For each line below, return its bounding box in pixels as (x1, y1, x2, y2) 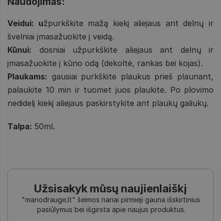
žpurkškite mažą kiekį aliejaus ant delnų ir (43, 18, 214, 28)
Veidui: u (7, 18, 43, 28)
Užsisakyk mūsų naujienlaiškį (34, 182, 187, 195)
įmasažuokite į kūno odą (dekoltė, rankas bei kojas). (7, 58, 203, 68)
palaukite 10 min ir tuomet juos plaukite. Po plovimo (7, 84, 214, 95)
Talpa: (7, 121, 32, 131)
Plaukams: (7, 71, 47, 81)
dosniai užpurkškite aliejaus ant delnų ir (32, 44, 214, 55)
